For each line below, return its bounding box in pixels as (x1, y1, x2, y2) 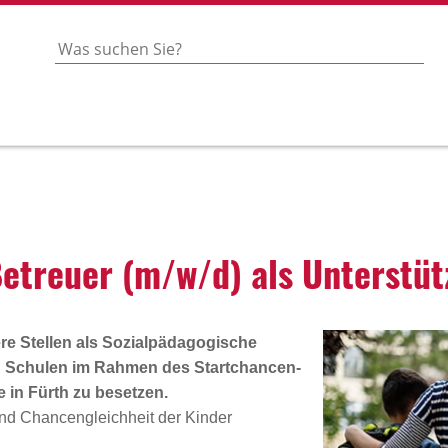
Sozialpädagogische (102, 334, 257, 351)
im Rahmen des (68, 359, 194, 376)
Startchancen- (194, 359, 301, 376)
